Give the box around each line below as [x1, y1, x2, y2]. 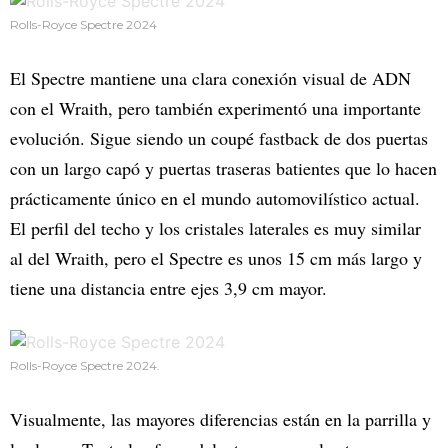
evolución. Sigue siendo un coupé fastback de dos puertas [10, 126, 428, 151]
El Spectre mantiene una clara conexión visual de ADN [10, 66, 411, 91]
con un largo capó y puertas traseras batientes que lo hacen [10, 156, 437, 181]
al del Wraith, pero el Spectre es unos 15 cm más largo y [10, 246, 422, 271]
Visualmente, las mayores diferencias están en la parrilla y [10, 407, 431, 432]
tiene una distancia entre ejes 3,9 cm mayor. [10, 276, 327, 301]
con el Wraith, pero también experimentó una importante [10, 96, 421, 121]
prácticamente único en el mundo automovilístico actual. [10, 186, 420, 211]
